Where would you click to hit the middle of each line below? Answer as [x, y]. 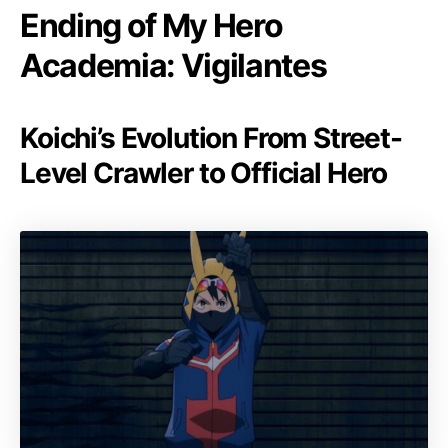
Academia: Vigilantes [173, 65]
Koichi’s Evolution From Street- [211, 137]
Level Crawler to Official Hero [204, 172]
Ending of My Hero [151, 25]
